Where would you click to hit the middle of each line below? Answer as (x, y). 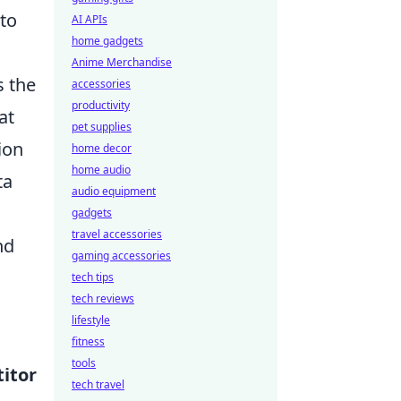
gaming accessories (121, 256)
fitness (88, 341)
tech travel (98, 384)
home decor (102, 148)
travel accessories (117, 234)
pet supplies (102, 127)
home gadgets (107, 41)
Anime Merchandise (122, 62)
